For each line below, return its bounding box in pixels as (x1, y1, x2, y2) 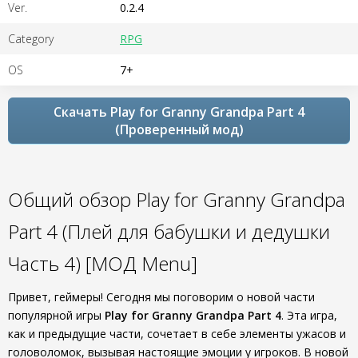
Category (8, 31, 54, 46)
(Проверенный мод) (114, 121, 244, 138)
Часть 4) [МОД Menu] (8, 250, 197, 276)
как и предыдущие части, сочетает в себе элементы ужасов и (8, 326, 346, 341)
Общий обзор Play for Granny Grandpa (8, 186, 345, 213)
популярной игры (8, 308, 105, 323)
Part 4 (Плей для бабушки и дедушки (8, 218, 330, 245)
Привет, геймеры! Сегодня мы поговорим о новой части (8, 289, 315, 304)
